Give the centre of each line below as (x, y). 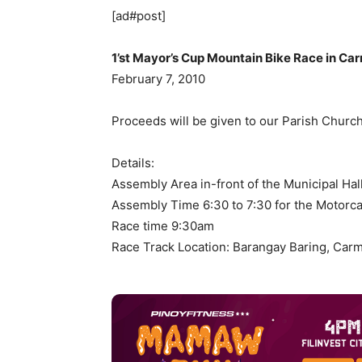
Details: (133, 163)
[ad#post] (139, 16)
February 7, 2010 (158, 79)
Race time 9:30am (163, 226)
